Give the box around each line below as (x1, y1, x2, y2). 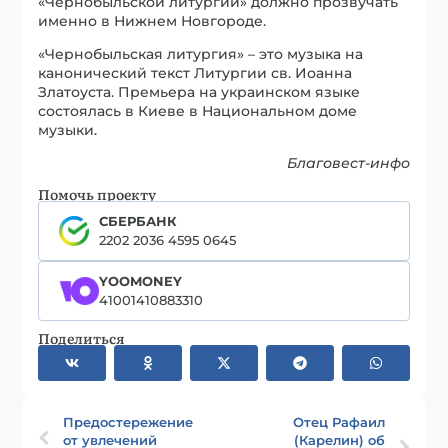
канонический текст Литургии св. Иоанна (38, 63, 353, 82)
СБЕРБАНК (99, 212, 178, 229)
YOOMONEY (99, 272, 183, 289)
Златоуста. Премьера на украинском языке (38, 82, 361, 101)
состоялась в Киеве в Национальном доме (38, 101, 358, 120)
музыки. (38, 120, 98, 139)
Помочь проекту (38, 183, 157, 204)
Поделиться (38, 327, 126, 348)
